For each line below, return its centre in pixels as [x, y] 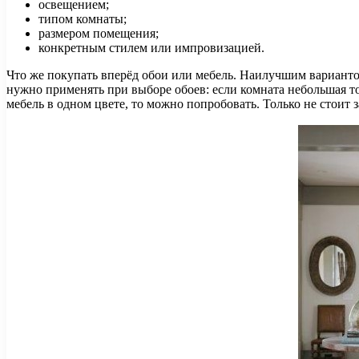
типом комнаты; [83, 18]
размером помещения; [99, 33]
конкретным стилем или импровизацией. [151, 47]
